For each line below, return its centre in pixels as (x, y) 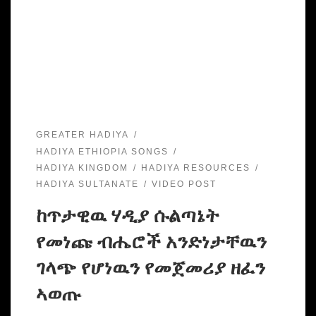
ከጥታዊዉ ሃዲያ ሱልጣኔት (127, 216)
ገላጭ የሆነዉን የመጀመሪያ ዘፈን (150, 268)
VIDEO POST (184, 184)
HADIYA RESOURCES (195, 168)
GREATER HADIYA (82, 135)
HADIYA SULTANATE (87, 184)
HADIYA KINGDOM (82, 168)
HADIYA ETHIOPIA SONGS (102, 151)
